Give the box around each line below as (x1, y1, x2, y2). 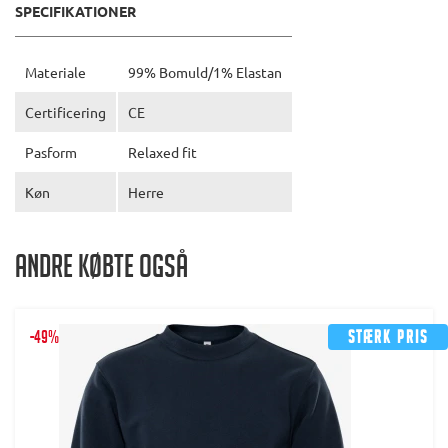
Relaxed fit (128, 143, 197, 162)
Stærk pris (348, 329, 428, 351)
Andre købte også (15, 251, 188, 291)
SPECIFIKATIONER (15, 2, 136, 21)
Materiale (25, 63, 86, 82)
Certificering (25, 103, 106, 122)
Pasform (25, 143, 77, 162)
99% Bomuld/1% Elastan (128, 63, 282, 82)
